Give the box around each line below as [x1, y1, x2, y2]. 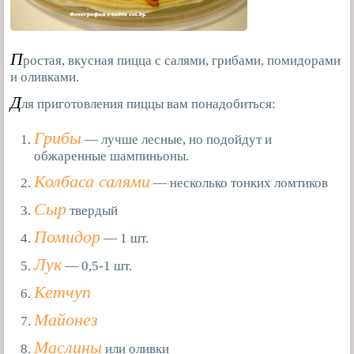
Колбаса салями [34, 172, 150, 191]
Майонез [34, 311, 98, 330]
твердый [66, 203, 118, 218]
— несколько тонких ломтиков [150, 175, 328, 190]
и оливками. [10, 70, 79, 85]
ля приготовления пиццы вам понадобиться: [21, 96, 276, 111]
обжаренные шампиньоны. [34, 149, 189, 164]
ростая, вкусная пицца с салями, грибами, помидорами [23, 53, 341, 68]
